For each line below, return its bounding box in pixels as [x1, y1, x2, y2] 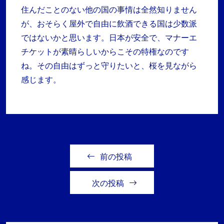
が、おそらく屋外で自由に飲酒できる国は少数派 [21, 18, 197, 29]
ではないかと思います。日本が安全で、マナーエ [21, 32, 197, 43]
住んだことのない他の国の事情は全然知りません [21, 4, 197, 15]
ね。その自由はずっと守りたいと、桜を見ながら [21, 60, 197, 71]
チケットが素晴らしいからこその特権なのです [21, 46, 189, 57]
